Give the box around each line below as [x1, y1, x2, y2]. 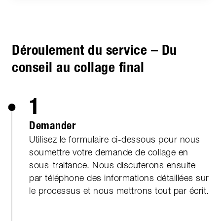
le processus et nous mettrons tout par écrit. [29, 185, 209, 196]
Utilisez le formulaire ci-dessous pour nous [29, 134, 200, 145]
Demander [29, 119, 75, 133]
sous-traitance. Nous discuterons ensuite [29, 160, 195, 171]
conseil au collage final [12, 59, 144, 76]
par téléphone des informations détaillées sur [29, 173, 209, 184]
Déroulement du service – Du [12, 41, 177, 59]
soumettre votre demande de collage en [29, 147, 188, 158]
